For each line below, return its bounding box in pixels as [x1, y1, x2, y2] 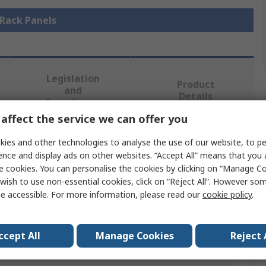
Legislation [46, 72, 100, 85]
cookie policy [202, 188, 252, 200]
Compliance [45, 96, 102, 109]
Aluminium [106, 243, 146, 255]
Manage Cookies [95, 229, 174, 242]
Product [176, 78, 215, 91]
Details [179, 90, 213, 103]
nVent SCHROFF [106, 195, 168, 207]
